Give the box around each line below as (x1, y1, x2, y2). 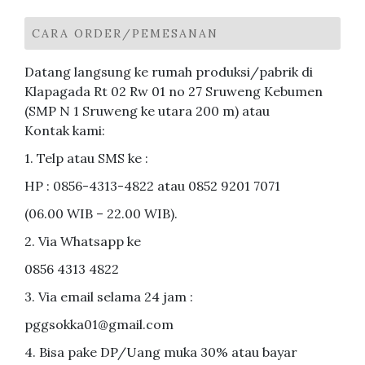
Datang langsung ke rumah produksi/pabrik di (24, 64, 313, 81)
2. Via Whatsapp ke (24, 233, 141, 250)
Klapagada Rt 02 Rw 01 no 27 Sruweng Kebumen (24, 83, 323, 100)
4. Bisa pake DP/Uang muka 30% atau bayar (24, 344, 297, 361)
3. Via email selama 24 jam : (24, 288, 193, 306)
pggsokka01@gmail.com (24, 316, 174, 333)
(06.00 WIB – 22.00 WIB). (24, 205, 178, 222)
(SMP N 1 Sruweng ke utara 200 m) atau (24, 103, 270, 120)
